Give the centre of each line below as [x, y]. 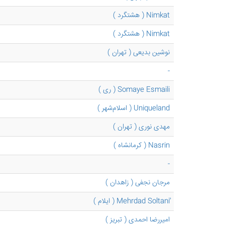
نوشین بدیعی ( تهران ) [139, 53]
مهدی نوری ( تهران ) [141, 127]
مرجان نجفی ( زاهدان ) [138, 183]
